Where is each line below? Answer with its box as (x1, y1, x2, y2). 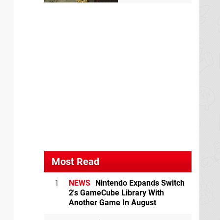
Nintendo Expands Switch (93, 178, 185, 188)
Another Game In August (69, 197, 156, 207)
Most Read (52, 155, 99, 167)
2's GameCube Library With (69, 188, 164, 197)
